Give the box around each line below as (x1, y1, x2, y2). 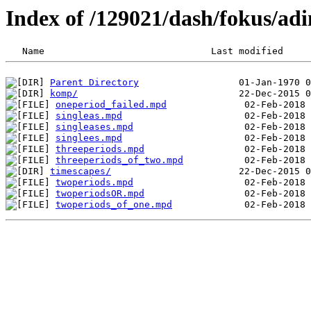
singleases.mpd (56, 121, 133, 133)
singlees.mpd (56, 133, 122, 144)
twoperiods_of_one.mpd (56, 199, 172, 210)
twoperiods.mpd (56, 177, 133, 188)
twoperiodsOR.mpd (56, 188, 144, 199)
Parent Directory (50, 77, 139, 88)
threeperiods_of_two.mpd (56, 155, 183, 166)
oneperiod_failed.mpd (56, 99, 167, 110)
